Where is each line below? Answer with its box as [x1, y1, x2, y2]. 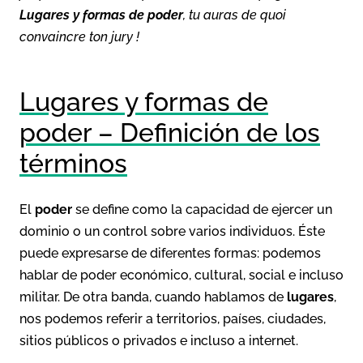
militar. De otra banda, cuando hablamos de [19, 288, 287, 305]
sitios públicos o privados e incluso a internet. [19, 332, 298, 348]
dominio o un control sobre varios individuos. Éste [19, 223, 325, 239]
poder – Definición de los [19, 117, 320, 147]
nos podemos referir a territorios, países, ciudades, [19, 310, 326, 327]
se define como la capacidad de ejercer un [72, 201, 332, 217]
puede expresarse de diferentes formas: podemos [19, 245, 321, 261]
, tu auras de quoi [183, 6, 286, 23]
